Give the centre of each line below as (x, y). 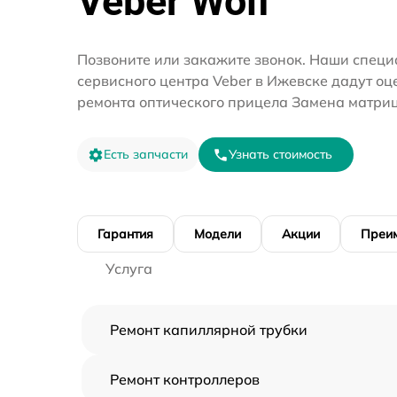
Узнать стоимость (280, 155)
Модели (218, 234)
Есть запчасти (146, 155)
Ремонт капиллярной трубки (209, 330)
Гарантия (125, 234)
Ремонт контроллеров (185, 380)
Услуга (129, 269)
